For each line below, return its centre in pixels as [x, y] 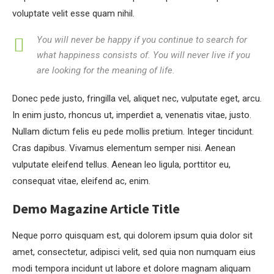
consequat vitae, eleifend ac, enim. [81, 181]
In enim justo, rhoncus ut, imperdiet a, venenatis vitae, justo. [132, 115]
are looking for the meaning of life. [106, 70]
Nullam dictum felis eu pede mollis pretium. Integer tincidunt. [133, 131]
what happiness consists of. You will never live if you [143, 55]
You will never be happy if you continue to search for [142, 40]
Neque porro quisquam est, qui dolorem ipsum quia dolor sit [132, 235]
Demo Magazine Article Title [96, 209]
